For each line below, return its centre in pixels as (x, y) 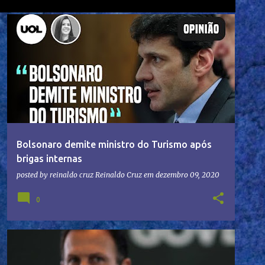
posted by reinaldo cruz (56, 175)
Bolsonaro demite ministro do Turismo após (114, 145)
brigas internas (49, 159)
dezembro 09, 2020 (188, 175)
